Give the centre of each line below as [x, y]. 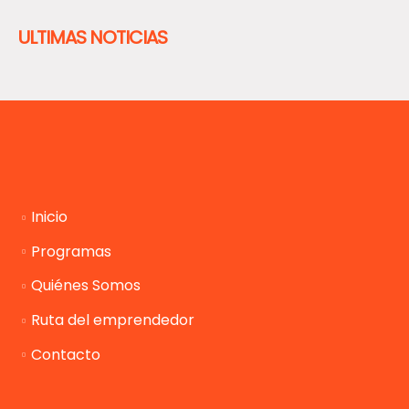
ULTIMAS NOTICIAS [93, 37]
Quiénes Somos [86, 286]
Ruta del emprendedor [113, 320]
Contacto [66, 354]
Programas [71, 251]
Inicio [49, 217]
